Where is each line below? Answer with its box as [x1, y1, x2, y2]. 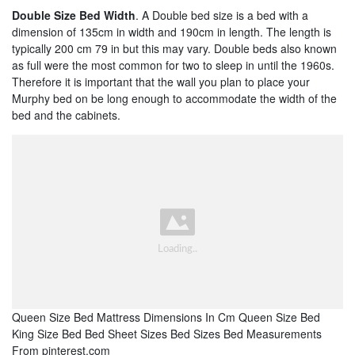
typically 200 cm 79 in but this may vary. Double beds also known [12, 40, 337, 56]
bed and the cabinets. [12, 106, 120, 123]
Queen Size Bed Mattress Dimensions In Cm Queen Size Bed [12, 309, 320, 326]
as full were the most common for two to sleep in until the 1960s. [12, 56, 334, 73]
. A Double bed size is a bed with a [136, 6, 308, 23]
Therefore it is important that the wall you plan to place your [12, 73, 310, 90]
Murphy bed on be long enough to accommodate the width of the [12, 90, 337, 106]
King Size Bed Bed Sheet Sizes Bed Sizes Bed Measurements [12, 326, 322, 342]
